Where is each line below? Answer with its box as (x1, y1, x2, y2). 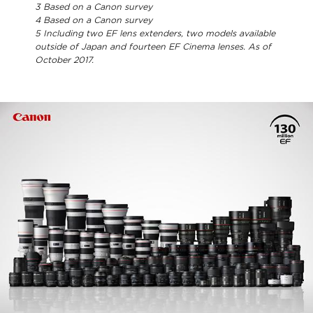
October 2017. (35, 55, 94, 65)
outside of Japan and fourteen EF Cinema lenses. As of (35, 42, 271, 52)
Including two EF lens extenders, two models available (41, 29, 275, 38)
